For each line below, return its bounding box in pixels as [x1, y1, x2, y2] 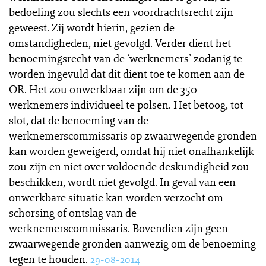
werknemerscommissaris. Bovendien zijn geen [9, 221, 228, 235]
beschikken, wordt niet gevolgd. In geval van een [9, 175, 236, 189]
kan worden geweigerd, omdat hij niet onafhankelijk [9, 144, 254, 158]
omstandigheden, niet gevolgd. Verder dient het [9, 36, 231, 50]
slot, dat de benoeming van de [9, 113, 148, 127]
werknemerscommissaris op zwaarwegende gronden [9, 128, 257, 142]
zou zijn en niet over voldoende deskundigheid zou [9, 159, 249, 173]
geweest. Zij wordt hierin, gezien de [9, 20, 175, 34]
